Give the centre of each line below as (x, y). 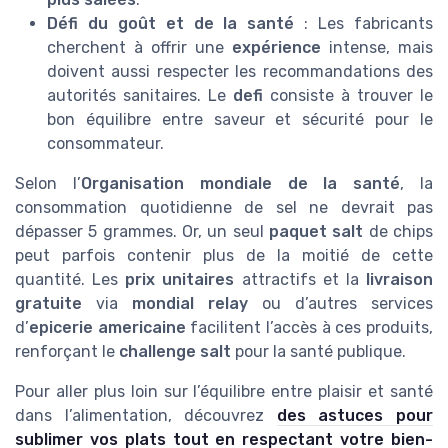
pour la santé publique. (318, 351)
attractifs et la (300, 279)
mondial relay (190, 303)
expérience (276, 47)
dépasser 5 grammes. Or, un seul (142, 231)
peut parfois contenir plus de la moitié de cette (224, 255)
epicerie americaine (107, 327)
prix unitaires (180, 279)
